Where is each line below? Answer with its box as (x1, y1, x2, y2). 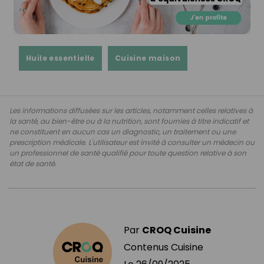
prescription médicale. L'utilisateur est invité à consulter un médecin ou (9, 137, 255, 147)
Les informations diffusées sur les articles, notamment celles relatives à (9, 105, 253, 115)
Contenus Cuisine (124, 240, 203, 254)
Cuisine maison (114, 52, 181, 63)
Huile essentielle (26, 52, 95, 63)
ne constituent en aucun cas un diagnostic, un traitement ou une (9, 126, 236, 137)
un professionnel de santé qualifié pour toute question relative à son (9, 147, 246, 158)
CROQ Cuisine (142, 223, 211, 237)
